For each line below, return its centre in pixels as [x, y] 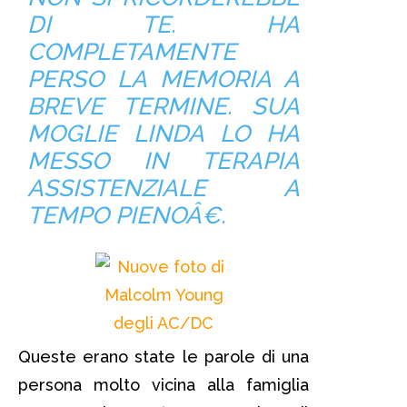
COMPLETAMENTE [131, 51]
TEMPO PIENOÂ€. [126, 215]
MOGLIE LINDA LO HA [164, 133]
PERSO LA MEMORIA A [164, 79]
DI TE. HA [164, 24]
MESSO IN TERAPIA [164, 160]
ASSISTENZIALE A [164, 188]
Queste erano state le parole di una [164, 356]
